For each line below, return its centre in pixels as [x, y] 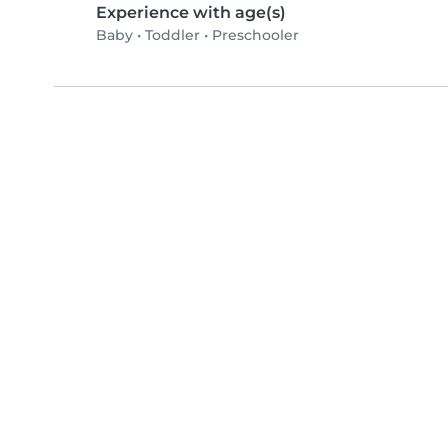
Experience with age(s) [191, 13]
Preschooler [255, 35]
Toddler [172, 35]
